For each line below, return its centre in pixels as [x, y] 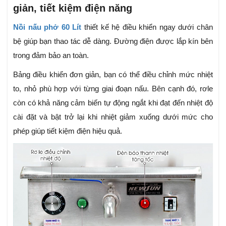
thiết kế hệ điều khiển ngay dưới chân [147, 27]
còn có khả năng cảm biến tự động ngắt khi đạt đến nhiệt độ [113, 103]
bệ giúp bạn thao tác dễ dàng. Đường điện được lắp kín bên [113, 41]
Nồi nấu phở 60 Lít [47, 27]
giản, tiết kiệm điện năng [73, 8]
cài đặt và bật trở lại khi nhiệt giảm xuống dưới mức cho [113, 117]
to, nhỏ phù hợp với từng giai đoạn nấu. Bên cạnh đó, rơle [113, 89]
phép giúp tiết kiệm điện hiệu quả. [68, 131]
